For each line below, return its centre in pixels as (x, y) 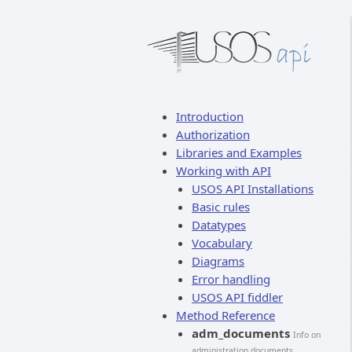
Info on (307, 335)
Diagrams (218, 261)
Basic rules (221, 207)
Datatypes (219, 225)
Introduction (210, 116)
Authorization (213, 134)
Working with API (224, 170)
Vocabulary (222, 243)
